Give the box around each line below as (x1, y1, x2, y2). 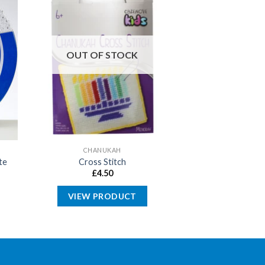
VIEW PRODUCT (67, 191, 137, 202)
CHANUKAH (83, 146, 122, 154)
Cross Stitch (78, 156, 126, 167)
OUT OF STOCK (66, 49, 138, 60)
